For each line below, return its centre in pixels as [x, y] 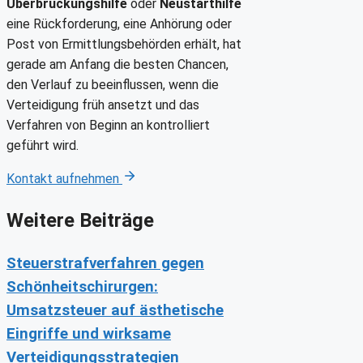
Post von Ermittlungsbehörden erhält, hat [124, 44]
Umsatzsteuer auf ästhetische [115, 310]
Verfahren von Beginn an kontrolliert [108, 125]
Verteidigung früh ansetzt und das [103, 105]
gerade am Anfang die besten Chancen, [117, 64]
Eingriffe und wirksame [89, 333]
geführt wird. [43, 145]
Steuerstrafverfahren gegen [105, 263]
